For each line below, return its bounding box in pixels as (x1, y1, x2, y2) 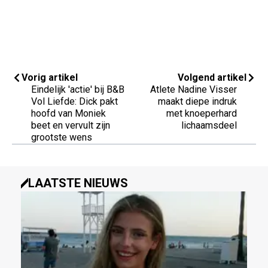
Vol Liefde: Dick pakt (31, 96, 118, 108)
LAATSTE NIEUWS (28, 176, 128, 191)
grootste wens (31, 132, 92, 144)
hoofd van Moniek (31, 108, 106, 120)
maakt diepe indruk (158, 96, 237, 108)
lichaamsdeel (181, 120, 237, 132)
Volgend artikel (178, 72, 246, 84)
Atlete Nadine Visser (150, 84, 237, 96)
